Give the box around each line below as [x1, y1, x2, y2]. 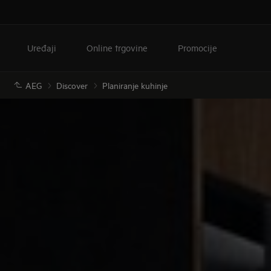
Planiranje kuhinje [102, 79, 168, 91]
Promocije [178, 42, 217, 53]
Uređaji [27, 42, 56, 53]
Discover [56, 79, 88, 91]
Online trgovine [87, 42, 148, 53]
